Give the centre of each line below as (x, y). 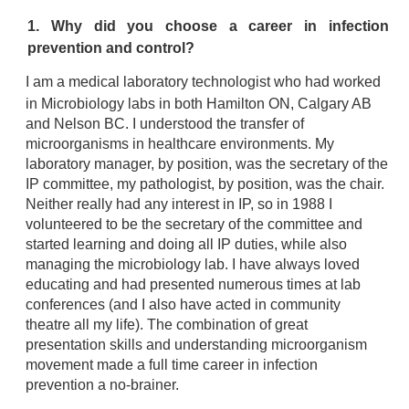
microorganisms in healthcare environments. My (180, 144)
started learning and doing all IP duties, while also (187, 244)
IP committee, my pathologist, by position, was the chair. (205, 184)
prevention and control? (111, 48)
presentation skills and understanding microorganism (197, 345)
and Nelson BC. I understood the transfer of (165, 124)
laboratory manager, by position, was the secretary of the (207, 164)
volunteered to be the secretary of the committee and (194, 224)
